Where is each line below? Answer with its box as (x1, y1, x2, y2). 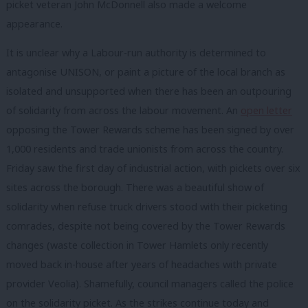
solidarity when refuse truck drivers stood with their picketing (6, 199, 287, 213)
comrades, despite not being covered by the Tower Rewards (6, 219, 285, 232)
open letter (241, 103, 292, 117)
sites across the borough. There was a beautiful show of (6, 180, 264, 194)
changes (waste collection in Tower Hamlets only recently (6, 238, 268, 252)
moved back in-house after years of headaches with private (6, 257, 277, 271)
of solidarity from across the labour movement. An (6, 103, 241, 117)
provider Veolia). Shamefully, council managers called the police (6, 276, 294, 290)
